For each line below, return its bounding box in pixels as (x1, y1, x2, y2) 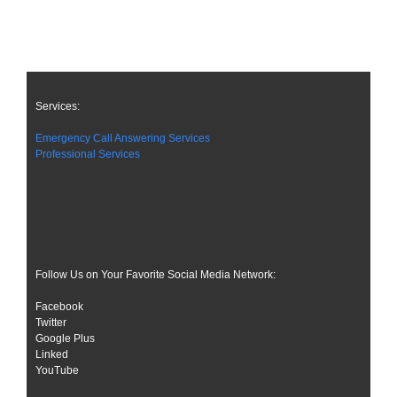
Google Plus (35, 331, 95, 345)
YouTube (35, 363, 79, 377)
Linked (35, 347, 68, 361)
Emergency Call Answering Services (35, 131, 210, 144)
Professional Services (35, 147, 140, 160)
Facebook (35, 300, 83, 313)
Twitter (35, 315, 66, 329)
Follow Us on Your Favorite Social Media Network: (35, 268, 276, 281)
